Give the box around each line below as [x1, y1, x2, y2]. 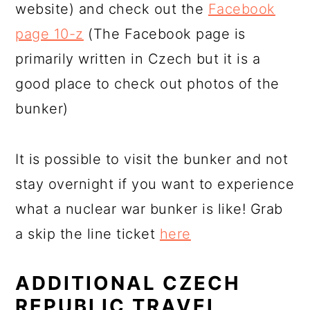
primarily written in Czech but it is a [15, 51, 261, 67]
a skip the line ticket [15, 226, 160, 242]
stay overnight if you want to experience [15, 176, 295, 192]
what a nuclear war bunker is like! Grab [15, 201, 283, 217]
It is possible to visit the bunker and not [15, 151, 289, 167]
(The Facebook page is [83, 26, 246, 42]
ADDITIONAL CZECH [15, 271, 241, 295]
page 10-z [15, 26, 84, 42]
